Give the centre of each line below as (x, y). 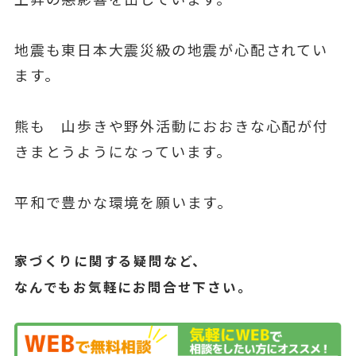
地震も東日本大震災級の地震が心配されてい (171, 49)
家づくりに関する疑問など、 (111, 260)
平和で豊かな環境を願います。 (124, 201)
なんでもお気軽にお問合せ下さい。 (133, 286)
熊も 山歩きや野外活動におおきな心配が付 (171, 125)
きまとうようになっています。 (123, 151)
